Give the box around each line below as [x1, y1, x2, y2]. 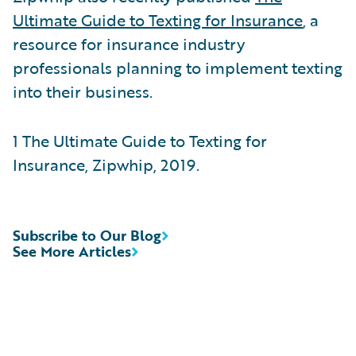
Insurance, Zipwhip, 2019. [13, 152, 199, 176]
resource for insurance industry [13, 31, 245, 56]
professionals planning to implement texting [13, 55, 342, 79]
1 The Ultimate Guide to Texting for [13, 128, 267, 153]
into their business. [13, 79, 153, 103]
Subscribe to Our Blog [13, 224, 161, 246]
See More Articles [13, 240, 131, 261]
